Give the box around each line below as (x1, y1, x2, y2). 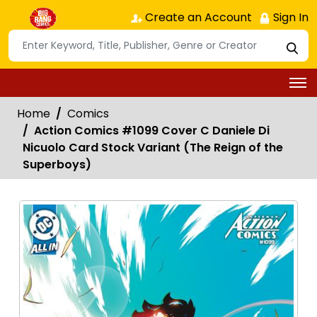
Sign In (270, 9, 309, 25)
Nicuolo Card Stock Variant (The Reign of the (23, 139, 283, 156)
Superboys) (23, 156, 91, 173)
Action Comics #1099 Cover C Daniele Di (34, 122, 270, 139)
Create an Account (142, 9, 252, 25)
